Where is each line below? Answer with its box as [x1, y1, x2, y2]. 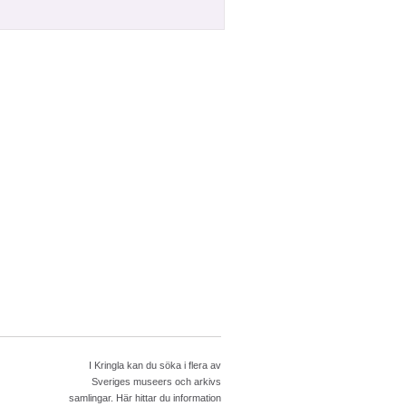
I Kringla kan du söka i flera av [89, 360, 221, 372]
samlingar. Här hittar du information [69, 392, 221, 404]
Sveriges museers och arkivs [92, 376, 221, 388]
